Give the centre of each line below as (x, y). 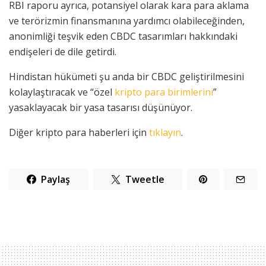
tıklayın (165, 133)
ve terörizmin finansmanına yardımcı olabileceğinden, (127, 21)
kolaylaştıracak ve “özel (62, 92)
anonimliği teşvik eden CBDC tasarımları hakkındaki (123, 37)
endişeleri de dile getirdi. (63, 52)
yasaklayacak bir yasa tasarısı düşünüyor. (101, 108)
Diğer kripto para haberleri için (79, 133)
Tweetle (145, 180)
